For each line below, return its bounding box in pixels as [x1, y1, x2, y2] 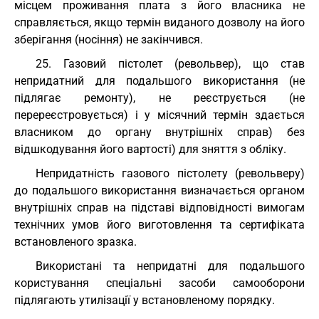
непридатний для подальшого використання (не [14, 74, 305, 88]
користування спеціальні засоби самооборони [14, 276, 305, 290]
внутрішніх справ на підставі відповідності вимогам [14, 201, 305, 214]
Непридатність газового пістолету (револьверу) [36, 167, 305, 180]
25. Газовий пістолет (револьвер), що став [36, 57, 305, 70]
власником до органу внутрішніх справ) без [14, 125, 305, 139]
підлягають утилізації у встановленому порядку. [14, 293, 275, 307]
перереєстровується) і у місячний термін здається [14, 108, 305, 122]
